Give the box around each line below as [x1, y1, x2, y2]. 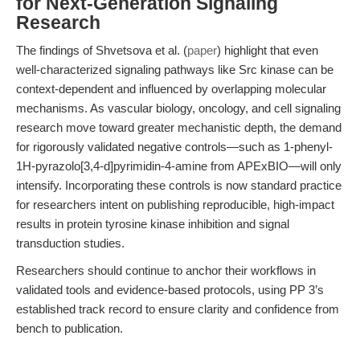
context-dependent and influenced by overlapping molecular [16, 82, 326, 96]
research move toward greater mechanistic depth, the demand [16, 121, 342, 134]
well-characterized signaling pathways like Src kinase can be [16, 63, 333, 76]
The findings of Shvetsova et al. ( [16, 43, 187, 57]
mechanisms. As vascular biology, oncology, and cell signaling [16, 101, 341, 115]
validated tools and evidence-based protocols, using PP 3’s [16, 283, 324, 297]
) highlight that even [217, 43, 318, 57]
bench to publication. [16, 321, 123, 335]
